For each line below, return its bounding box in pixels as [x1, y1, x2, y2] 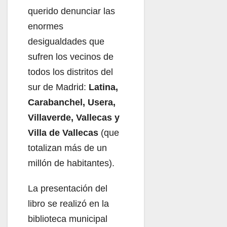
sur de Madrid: [28, 82, 89, 92]
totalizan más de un [28, 142, 107, 153]
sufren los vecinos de [28, 51, 113, 62]
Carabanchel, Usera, [28, 97, 116, 107]
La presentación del [28, 183, 107, 194]
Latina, [89, 82, 118, 92]
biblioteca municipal [28, 213, 107, 224]
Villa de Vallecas [28, 127, 98, 138]
